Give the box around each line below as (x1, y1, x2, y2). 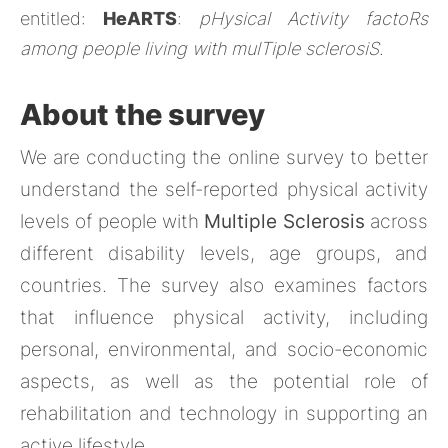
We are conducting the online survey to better (20, 145, 428, 169)
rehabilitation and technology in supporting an (20, 401, 428, 425)
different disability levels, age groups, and (20, 241, 428, 265)
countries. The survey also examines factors (20, 273, 428, 297)
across (364, 209, 429, 233)
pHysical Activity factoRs (199, 7, 428, 29)
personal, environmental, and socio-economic (20, 337, 428, 361)
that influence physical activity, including (20, 305, 428, 329)
